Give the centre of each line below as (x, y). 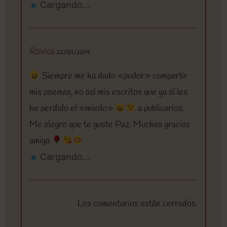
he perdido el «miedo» (72, 109)
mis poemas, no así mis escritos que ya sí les (109, 92)
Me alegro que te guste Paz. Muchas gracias (110, 125)
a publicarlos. (160, 109)
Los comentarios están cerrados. (137, 204)
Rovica (42, 52)
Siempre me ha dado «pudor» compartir (113, 76)
